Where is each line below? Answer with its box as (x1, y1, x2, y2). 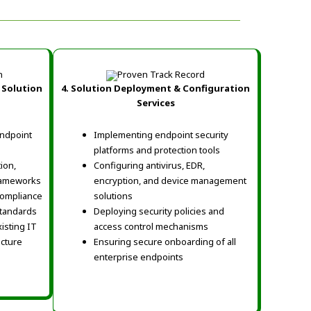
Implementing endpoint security (94, 128, 228, 142)
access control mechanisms (94, 220, 208, 233)
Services (136, 96, 175, 110)
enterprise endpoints (94, 251, 183, 264)
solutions (94, 190, 133, 203)
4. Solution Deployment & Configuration (61, 82, 250, 95)
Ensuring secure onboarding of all (94, 235, 236, 249)
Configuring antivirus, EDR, (94, 159, 205, 172)
